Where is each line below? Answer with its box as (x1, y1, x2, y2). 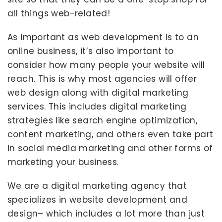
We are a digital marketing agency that (7, 180, 187, 192)
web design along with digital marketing (7, 87, 189, 99)
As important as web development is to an (7, 31, 199, 43)
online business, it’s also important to (7, 45, 174, 57)
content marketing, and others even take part (7, 128, 214, 140)
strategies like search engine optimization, (7, 114, 198, 126)
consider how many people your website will (7, 59, 205, 71)
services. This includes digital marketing (7, 101, 187, 112)
